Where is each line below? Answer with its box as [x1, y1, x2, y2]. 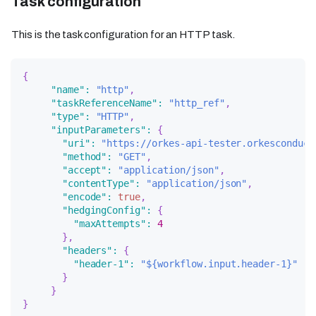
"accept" [61, 164, 107, 176]
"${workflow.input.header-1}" [140, 258, 298, 269]
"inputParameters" [50, 124, 147, 135]
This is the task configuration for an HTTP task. [11, 29, 235, 40]
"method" [61, 151, 107, 162]
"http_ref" [168, 97, 225, 109]
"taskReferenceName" [50, 97, 158, 109]
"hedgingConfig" [61, 205, 147, 216]
